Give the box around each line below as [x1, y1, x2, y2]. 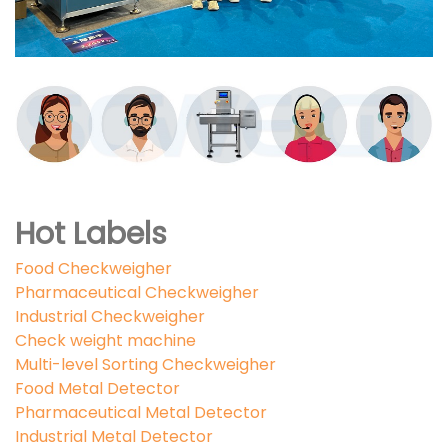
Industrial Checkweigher [15, 304, 205, 328]
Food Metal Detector [15, 376, 180, 400]
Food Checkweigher [15, 256, 172, 280]
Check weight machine [15, 328, 196, 352]
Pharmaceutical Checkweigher [15, 280, 259, 304]
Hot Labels [15, 212, 167, 255]
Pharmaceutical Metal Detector [15, 400, 267, 424]
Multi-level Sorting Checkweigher [15, 352, 276, 376]
